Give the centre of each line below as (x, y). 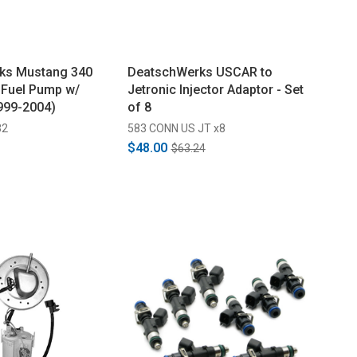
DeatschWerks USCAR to (200, 72)
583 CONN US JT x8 (176, 128)
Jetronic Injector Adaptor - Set (215, 89)
